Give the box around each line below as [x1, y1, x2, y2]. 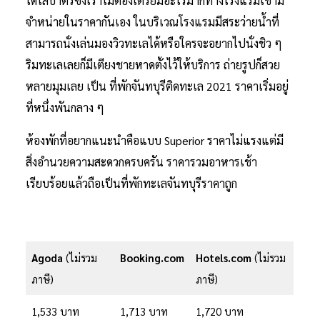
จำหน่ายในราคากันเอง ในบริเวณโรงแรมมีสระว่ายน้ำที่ [26, 14, 279, 30]
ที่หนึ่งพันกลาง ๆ [26, 100, 107, 116]
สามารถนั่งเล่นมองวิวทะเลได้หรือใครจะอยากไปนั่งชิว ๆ [26, 36, 282, 51]
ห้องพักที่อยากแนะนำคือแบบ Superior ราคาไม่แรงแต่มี [26, 133, 284, 149]
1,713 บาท [120, 304, 169, 319]
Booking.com [120, 251, 185, 265]
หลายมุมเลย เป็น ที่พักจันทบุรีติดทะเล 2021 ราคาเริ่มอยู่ [26, 79, 289, 94]
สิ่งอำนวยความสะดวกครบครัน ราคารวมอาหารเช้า [26, 154, 257, 170]
